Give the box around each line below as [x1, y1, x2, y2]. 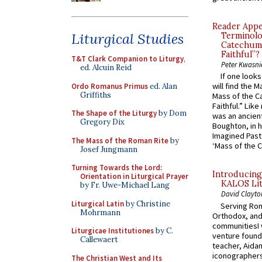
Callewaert [80, 235, 118, 244]
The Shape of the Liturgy [71, 108, 157, 118]
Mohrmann [80, 207, 120, 218]
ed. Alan [148, 81, 177, 91]
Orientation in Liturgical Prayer [80, 171, 188, 181]
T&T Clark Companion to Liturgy [71, 54, 184, 64]
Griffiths [80, 89, 111, 100]
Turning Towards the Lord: [71, 163, 162, 173]
